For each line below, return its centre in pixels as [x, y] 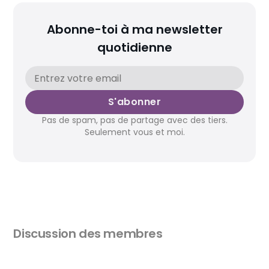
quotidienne [134, 47]
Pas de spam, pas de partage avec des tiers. [134, 120]
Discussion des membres [88, 234]
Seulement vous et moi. [134, 132]
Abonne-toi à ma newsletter [134, 29]
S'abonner [134, 102]
